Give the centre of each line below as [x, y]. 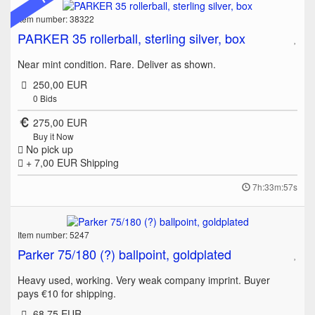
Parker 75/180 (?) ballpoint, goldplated [124, 254]
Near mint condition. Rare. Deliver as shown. [117, 64]
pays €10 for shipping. [67, 294]
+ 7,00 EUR [52, 163]
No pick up [48, 149]
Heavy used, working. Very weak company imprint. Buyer [144, 280]
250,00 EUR [60, 85]
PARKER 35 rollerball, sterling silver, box [131, 38]
